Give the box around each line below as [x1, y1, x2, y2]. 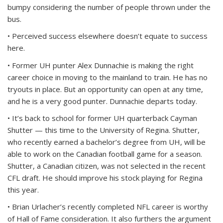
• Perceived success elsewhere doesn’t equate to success [7, 31, 208, 41]
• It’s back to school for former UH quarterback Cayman [7, 113, 197, 123]
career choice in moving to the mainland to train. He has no [7, 72, 208, 82]
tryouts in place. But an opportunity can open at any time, [7, 84, 203, 94]
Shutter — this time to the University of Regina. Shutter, [7, 125, 200, 135]
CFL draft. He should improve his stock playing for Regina [7, 173, 203, 183]
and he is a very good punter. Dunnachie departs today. [7, 96, 197, 106]
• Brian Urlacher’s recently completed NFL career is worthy [7, 202, 208, 212]
